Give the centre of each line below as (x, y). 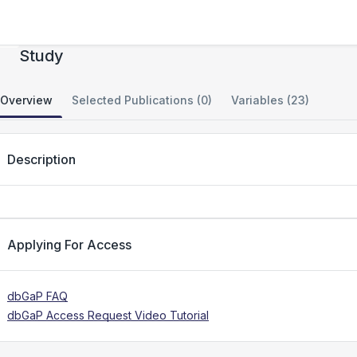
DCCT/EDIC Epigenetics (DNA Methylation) (182, 33)
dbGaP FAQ (37, 296)
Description (41, 159)
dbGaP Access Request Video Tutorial (108, 315)
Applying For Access (69, 245)
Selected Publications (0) (142, 100)
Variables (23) (270, 100)
